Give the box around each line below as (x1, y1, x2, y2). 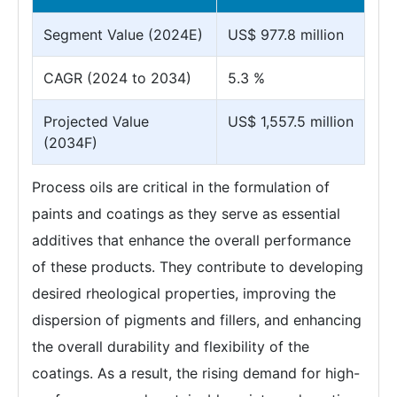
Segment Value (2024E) (43, 26, 203, 43)
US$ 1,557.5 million (228, 113, 354, 130)
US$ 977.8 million (228, 26, 344, 43)
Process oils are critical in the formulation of (32, 178, 330, 196)
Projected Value (43, 113, 149, 130)
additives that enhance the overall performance (32, 231, 351, 249)
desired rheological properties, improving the (32, 284, 336, 302)
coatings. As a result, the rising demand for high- (32, 364, 360, 382)
